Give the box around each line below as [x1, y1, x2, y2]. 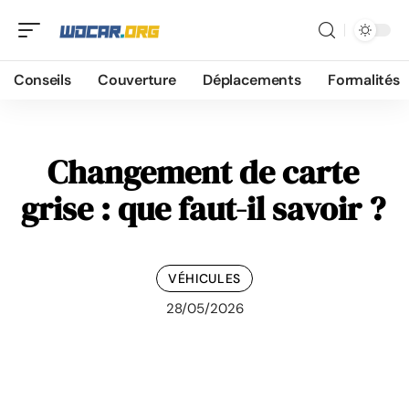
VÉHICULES [167, 269, 242, 287]
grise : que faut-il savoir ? [21, 186, 385, 231]
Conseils [14, 70, 71, 89]
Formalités [328, 70, 400, 89]
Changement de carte [47, 150, 359, 194]
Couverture [98, 70, 176, 89]
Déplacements [203, 70, 301, 89]
